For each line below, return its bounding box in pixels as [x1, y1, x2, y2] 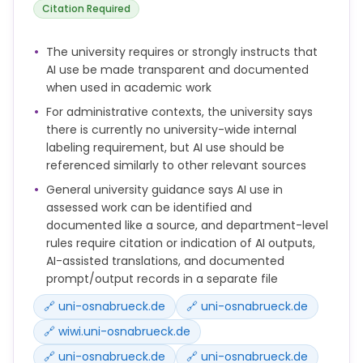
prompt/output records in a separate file [46, 270, 278, 287]
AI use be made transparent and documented [46, 61, 309, 78]
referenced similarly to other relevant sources [46, 156, 306, 173]
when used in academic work [46, 79, 211, 96]
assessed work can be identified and [46, 199, 252, 216]
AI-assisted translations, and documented [46, 252, 284, 269]
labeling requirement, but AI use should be [46, 139, 284, 156]
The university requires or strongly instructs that [46, 43, 318, 60]
